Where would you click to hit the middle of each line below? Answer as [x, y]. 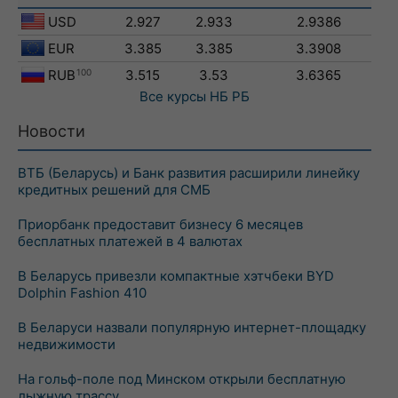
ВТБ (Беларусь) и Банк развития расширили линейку [189, 173]
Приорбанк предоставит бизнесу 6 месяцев [160, 224]
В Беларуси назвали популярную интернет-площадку [192, 327]
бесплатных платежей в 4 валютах [130, 241]
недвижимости [67, 344]
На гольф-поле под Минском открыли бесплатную [182, 379]
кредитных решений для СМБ [114, 190]
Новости [52, 131]
